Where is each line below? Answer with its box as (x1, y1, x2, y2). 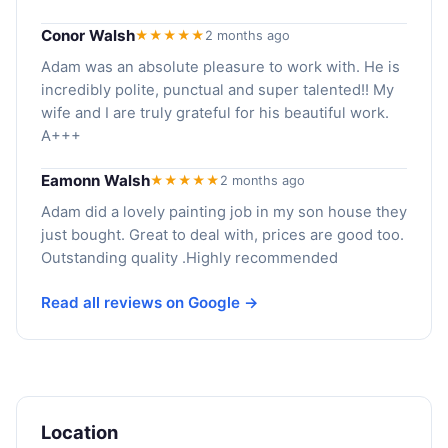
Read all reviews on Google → (41, 292, 259, 312)
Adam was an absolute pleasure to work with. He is (41, 57, 400, 76)
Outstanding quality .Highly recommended (41, 248, 338, 267)
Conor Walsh (41, 25, 135, 45)
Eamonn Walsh (41, 170, 150, 190)
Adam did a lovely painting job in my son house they (41, 202, 407, 221)
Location (41, 420, 118, 443)
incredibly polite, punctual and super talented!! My (41, 80, 394, 99)
